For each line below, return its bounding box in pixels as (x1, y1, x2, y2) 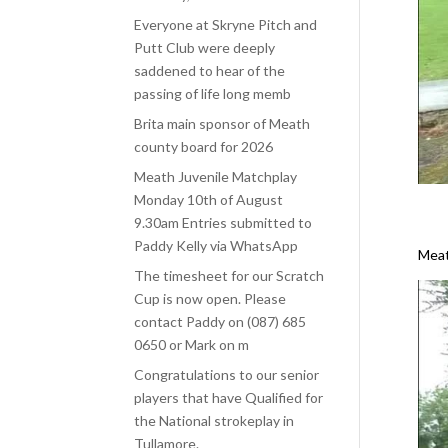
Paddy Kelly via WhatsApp (134, 237, 299, 254)
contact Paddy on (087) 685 (134, 313, 307, 330)
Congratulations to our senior (134, 366, 320, 383)
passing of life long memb (134, 85, 292, 102)
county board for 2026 (134, 138, 274, 155)
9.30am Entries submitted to (134, 214, 313, 231)
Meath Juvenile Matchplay (134, 168, 298, 185)
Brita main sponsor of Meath (134, 115, 311, 132)
